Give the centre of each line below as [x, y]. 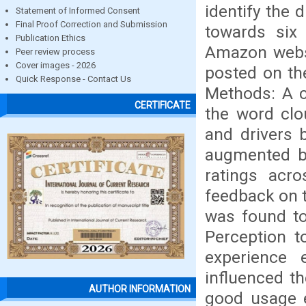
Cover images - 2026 [56, 65]
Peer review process [55, 52]
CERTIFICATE [163, 106]
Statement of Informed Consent [78, 11]
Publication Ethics [51, 38]
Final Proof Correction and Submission [92, 24]
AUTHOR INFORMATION [140, 289]
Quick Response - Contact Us [73, 79]
